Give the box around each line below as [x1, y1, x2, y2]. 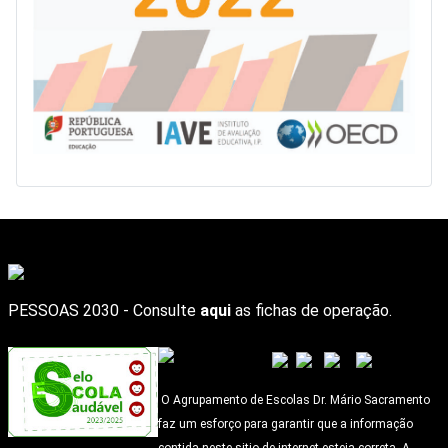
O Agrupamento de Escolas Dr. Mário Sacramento [158, 393, 430, 407]
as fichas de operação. [231, 301, 392, 320]
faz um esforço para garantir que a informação [158, 417, 413, 431]
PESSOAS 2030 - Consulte [8, 301, 200, 320]
